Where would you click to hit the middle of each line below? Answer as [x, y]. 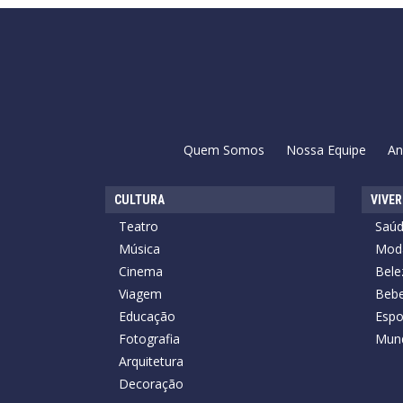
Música [139, 248]
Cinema [141, 271]
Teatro [139, 226]
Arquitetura [151, 361]
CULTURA [139, 199]
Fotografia [149, 338]
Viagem [140, 293]
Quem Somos [224, 149]
